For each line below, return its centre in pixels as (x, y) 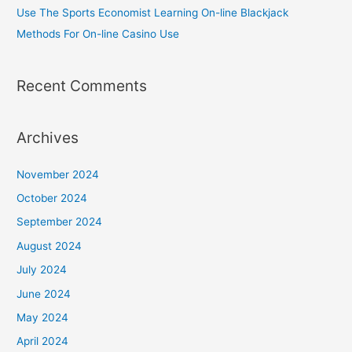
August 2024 (49, 246)
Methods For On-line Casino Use (98, 33)
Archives (48, 138)
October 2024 (52, 198)
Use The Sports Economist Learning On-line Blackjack (153, 12)
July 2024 (42, 270)
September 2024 (60, 222)
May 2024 (43, 317)
